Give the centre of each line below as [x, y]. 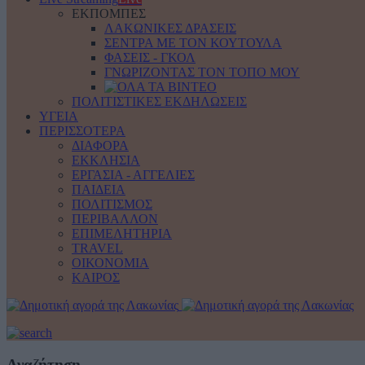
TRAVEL [97, 248]
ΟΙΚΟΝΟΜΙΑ [110, 263]
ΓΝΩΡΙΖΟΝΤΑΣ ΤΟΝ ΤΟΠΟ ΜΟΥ [202, 72]
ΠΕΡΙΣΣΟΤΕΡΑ [82, 131]
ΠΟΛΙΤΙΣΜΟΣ [112, 204]
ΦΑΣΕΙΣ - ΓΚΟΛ [150, 57]
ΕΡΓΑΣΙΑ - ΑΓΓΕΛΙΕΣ [133, 175]
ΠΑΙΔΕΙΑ [99, 189]
